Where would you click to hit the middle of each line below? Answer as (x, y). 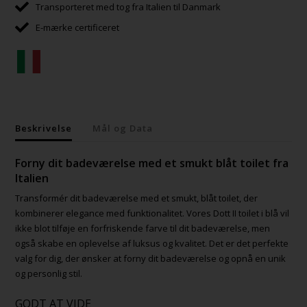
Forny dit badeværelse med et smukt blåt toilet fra (152, 163)
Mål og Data (123, 128)
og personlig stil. (49, 274)
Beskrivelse (44, 128)
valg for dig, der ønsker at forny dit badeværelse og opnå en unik (151, 259)
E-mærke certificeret (78, 28)
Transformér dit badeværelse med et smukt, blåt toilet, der (137, 198)
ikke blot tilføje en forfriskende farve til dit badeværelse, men (143, 229)
